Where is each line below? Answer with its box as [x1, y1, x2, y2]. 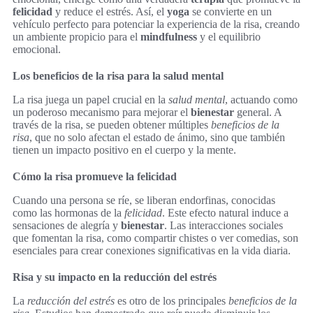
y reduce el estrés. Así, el [52, 6, 167, 18]
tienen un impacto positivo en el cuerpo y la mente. [13, 144, 236, 156]
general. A [234, 106, 282, 119]
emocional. [13, 43, 61, 56]
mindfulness [140, 31, 197, 43]
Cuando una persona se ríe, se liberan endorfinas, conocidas [13, 194, 275, 207]
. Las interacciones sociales [164, 219, 283, 232]
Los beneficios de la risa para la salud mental [13, 70, 224, 82]
